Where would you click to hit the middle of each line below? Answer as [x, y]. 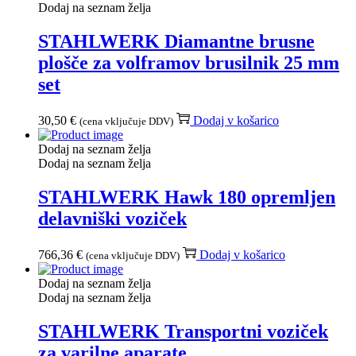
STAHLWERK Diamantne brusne [176, 41]
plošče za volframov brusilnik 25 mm [189, 62]
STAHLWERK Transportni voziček [183, 331]
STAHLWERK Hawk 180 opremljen [187, 197]
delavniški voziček [112, 218]
